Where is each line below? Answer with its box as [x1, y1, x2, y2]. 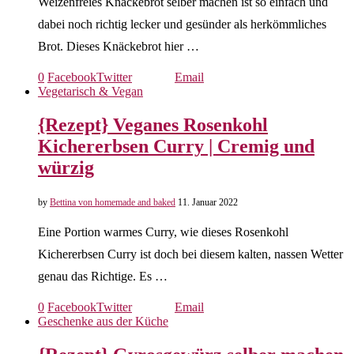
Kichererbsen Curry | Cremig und [38, 135, 314, 156]
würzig [38, 156, 94, 178]
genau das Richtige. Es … [38, 269, 168, 283]
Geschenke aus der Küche [38, 314, 168, 328]
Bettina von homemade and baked [50, 196, 175, 208]
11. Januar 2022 [178, 196, 238, 208]
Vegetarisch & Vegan [38, 85, 143, 98]
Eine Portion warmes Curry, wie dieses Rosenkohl [38, 224, 288, 239]
